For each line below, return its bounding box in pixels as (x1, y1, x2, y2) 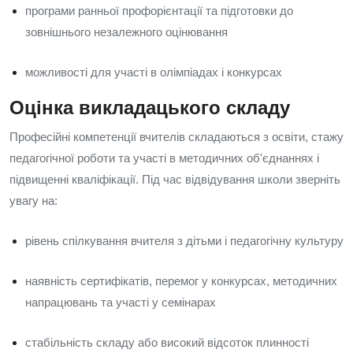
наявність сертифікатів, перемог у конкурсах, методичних (25, 274, 337, 288)
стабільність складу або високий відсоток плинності (25, 336, 309, 349)
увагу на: (9, 194, 58, 207)
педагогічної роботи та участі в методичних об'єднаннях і (9, 151, 319, 165)
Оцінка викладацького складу (9, 97, 290, 118)
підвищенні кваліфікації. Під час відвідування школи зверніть (9, 173, 340, 186)
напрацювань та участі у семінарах (25, 295, 216, 309)
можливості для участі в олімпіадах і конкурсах (25, 65, 282, 79)
